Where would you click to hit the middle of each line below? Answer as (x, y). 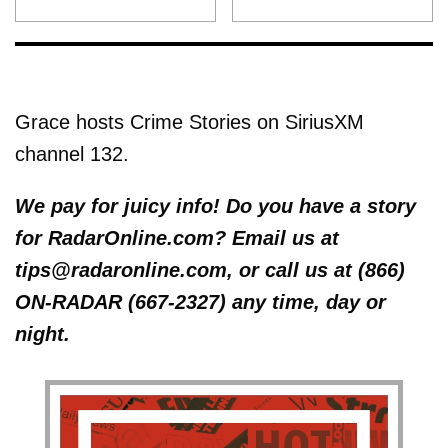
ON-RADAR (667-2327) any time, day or (200, 302)
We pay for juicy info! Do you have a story (215, 206)
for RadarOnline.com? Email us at (177, 238)
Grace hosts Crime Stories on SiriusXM (189, 122)
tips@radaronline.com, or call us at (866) (210, 270)
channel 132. (72, 154)
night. (42, 334)
